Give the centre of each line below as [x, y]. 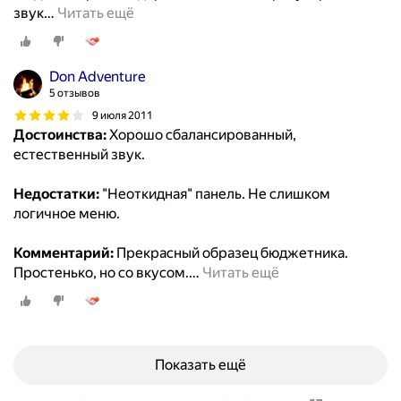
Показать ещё [200, 365]
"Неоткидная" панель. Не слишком [215, 194]
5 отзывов [75, 94]
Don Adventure [97, 77]
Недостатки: [56, 194]
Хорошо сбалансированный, [201, 135]
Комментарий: [64, 253]
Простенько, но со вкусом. [101, 273]
